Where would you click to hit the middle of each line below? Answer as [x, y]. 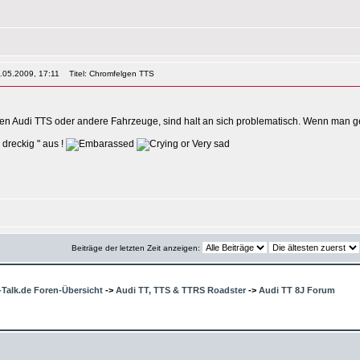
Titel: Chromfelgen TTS [109, 74]
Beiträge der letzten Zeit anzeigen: [137, 248]
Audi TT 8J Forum [297, 290]
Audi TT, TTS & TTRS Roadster [181, 290]
